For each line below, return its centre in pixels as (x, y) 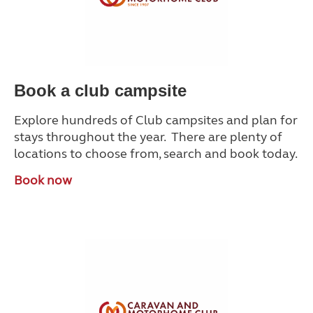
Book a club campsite (100, 90)
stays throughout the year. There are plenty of (148, 137)
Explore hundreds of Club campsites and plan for (156, 120)
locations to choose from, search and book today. (156, 154)
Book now (43, 180)
